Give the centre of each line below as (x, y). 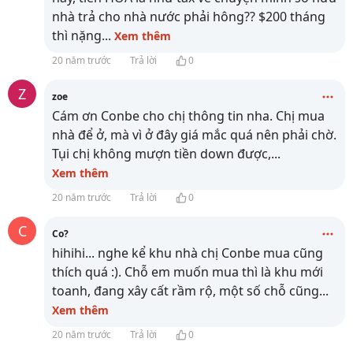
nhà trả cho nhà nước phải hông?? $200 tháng (189, 17)
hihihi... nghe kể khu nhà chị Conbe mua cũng (188, 253)
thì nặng (77, 35)
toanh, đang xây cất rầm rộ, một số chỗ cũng (186, 291)
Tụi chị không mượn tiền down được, (162, 154)
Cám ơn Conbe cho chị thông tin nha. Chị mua (188, 116)
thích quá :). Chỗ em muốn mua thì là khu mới (188, 272)
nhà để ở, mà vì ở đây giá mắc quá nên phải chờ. (194, 135)
